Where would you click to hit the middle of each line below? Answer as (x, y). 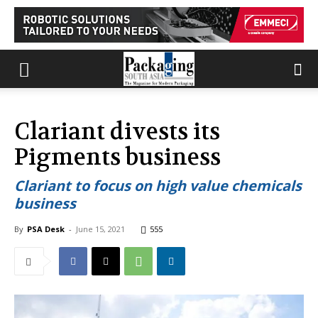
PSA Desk (46, 229)
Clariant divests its (117, 132)
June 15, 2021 (100, 229)
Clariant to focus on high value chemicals (158, 186)
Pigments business (117, 157)
